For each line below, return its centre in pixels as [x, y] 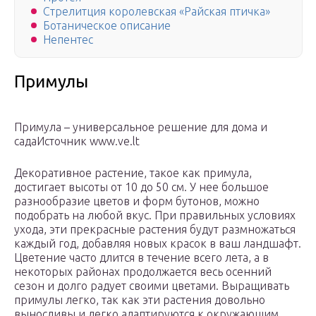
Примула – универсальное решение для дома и [141, 127]
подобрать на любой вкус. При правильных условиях [155, 215]
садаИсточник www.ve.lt [77, 141]
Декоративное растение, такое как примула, [133, 173]
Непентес [68, 40]
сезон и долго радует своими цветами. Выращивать [152, 286]
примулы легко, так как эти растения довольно [140, 300]
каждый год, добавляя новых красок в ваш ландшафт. [158, 244]
